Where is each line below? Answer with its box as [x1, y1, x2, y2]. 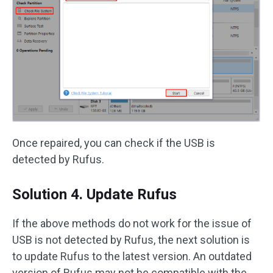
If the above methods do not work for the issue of [12, 217, 252, 230]
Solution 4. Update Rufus [12, 186, 177, 204]
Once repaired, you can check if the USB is [12, 136, 215, 150]
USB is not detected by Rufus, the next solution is [12, 233, 250, 247]
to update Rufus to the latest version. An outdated [12, 250, 252, 263]
